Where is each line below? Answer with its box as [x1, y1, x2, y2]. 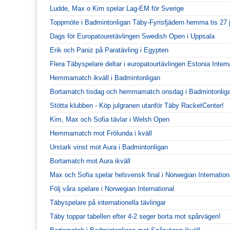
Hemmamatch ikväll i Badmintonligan [50, 74, 160, 82]
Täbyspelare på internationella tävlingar [50, 199, 166, 207]
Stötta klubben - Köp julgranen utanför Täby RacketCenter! [50, 102, 224, 110]
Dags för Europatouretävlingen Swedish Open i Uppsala [50, 32, 215, 41]
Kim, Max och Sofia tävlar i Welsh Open [50, 116, 169, 124]
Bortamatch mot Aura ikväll [50, 157, 130, 165]
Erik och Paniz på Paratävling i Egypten [50, 46, 168, 54]
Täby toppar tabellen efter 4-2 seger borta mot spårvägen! [50, 213, 221, 221]
